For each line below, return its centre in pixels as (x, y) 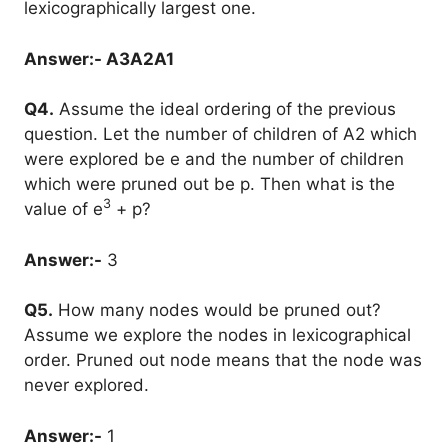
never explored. (86, 385)
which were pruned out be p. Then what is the (209, 184)
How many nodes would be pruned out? (217, 310)
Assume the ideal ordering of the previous (225, 109)
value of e (63, 209)
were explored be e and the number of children (214, 159)
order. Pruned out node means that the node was (223, 360)
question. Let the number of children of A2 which (220, 134)
